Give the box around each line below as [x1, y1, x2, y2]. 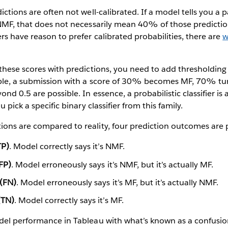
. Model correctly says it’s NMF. [9, 141, 125, 152]
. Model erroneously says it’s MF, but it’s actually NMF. [16, 177, 219, 188]
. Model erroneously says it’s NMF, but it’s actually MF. [11, 159, 214, 170]
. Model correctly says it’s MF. [14, 194, 124, 206]
